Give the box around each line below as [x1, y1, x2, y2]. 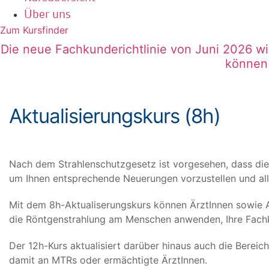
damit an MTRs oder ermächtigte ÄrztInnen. [9, 253, 207, 266]
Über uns [24, 7, 71, 22]
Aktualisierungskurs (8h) [9, 104, 220, 128]
